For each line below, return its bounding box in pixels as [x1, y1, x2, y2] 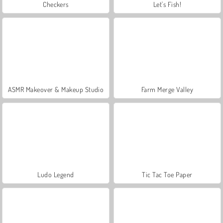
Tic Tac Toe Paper [142, 170, 193, 179]
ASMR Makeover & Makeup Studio [7, 85, 104, 94]
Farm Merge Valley [141, 85, 194, 94]
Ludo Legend [37, 170, 74, 179]
